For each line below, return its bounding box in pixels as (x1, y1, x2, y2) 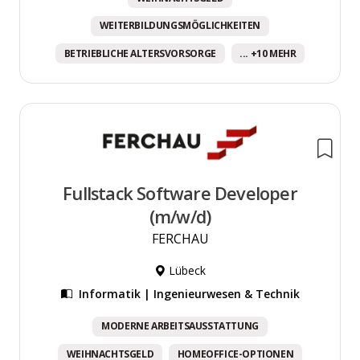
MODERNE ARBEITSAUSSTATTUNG (101, 319, 259, 333)
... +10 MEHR (239, 46, 297, 60)
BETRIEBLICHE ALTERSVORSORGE (63, 46, 216, 60)
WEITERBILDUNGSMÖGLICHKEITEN (99, 18, 261, 33)
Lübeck (166, 263, 206, 279)
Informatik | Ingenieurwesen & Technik (78, 286, 300, 302)
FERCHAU (151, 230, 209, 248)
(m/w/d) (149, 205, 211, 229)
